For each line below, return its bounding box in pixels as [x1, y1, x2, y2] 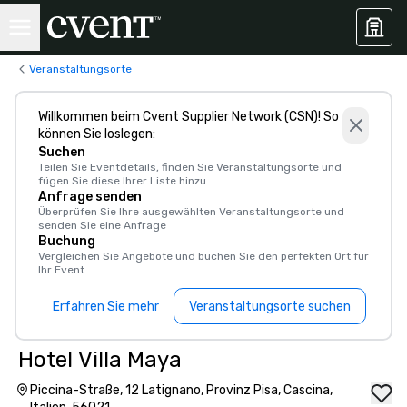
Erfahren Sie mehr [53, 298, 159, 314]
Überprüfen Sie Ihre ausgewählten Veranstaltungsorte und [38, 205, 344, 218]
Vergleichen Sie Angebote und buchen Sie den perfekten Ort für [38, 250, 369, 263]
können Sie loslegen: [38, 126, 155, 142]
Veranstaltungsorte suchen [189, 298, 351, 314]
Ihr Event [38, 263, 84, 276]
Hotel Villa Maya [18, 347, 182, 372]
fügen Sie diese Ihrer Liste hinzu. [38, 174, 209, 187]
